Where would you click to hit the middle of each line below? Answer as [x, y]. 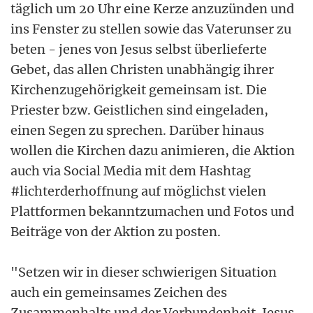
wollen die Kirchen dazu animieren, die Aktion [153, 150]
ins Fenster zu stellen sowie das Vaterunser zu [151, 29]
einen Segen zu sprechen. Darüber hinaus [137, 130]
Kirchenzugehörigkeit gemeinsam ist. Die [139, 89]
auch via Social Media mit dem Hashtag [131, 170]
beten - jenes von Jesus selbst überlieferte [139, 49]
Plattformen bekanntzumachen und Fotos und [152, 211]
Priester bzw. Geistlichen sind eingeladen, [139, 110]
